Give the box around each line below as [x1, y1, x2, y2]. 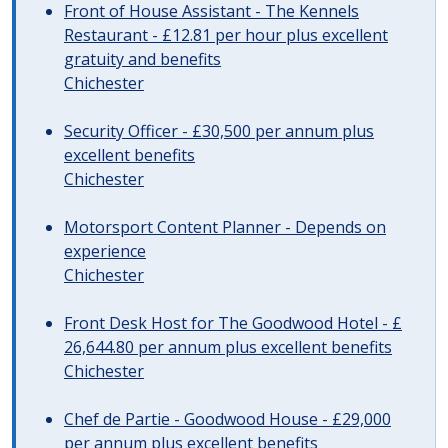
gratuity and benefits [64, 48, 221, 70]
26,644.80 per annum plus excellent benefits [64, 336, 392, 358]
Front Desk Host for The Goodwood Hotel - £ [64, 312, 402, 334]
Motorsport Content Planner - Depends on [64, 216, 386, 238]
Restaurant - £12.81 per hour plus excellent [64, 24, 388, 46]
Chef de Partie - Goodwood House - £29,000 [64, 408, 391, 430]
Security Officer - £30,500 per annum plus [64, 120, 374, 142]
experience [64, 240, 146, 262]
